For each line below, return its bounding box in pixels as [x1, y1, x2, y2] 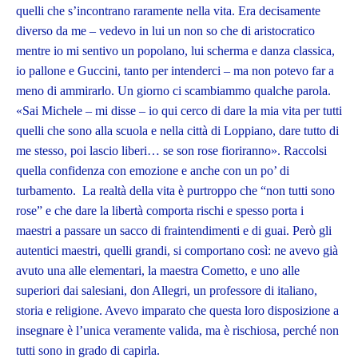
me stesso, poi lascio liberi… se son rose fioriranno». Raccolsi [16, 144, 327, 158]
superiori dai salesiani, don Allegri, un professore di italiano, [16, 284, 317, 298]
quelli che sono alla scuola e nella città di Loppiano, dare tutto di [16, 124, 339, 138]
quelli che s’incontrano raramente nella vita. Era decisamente [16, 4, 320, 18]
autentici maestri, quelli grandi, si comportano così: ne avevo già [16, 244, 338, 258]
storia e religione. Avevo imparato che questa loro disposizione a [16, 304, 339, 318]
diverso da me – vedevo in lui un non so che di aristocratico [16, 24, 315, 38]
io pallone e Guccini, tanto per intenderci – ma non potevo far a [16, 64, 334, 78]
